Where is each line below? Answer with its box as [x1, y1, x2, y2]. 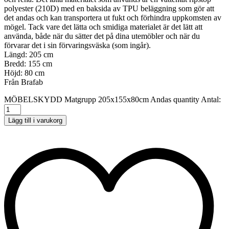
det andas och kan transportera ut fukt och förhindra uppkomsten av [4, 13, 221, 22]
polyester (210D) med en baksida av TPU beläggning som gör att [4, 4, 214, 13]
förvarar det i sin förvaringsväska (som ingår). [4, 41, 151, 50]
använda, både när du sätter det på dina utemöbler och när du [4, 32, 200, 40]
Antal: [201, 95, 221, 104]
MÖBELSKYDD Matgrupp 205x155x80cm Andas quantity [4, 95, 199, 104]
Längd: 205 [4, 50, 41, 59]
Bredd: [4, 59, 28, 68]
